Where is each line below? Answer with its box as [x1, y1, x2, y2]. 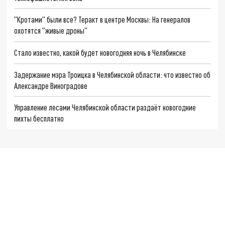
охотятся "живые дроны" [14, 26, 88, 36]
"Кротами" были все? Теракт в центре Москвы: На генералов [14, 15, 191, 25]
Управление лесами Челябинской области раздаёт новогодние [14, 102, 196, 113]
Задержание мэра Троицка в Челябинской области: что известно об [14, 69, 211, 79]
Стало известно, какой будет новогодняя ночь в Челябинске [14, 47, 186, 57]
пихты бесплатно [14, 114, 64, 124]
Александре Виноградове [14, 80, 88, 90]
